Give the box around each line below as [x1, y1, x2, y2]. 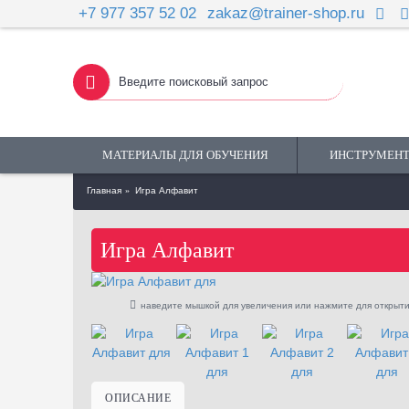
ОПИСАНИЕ [105, 392, 171, 404]
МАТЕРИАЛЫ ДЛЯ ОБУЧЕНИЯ [101, 148, 268, 162]
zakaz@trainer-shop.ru [207, 5, 364, 22]
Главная [87, 185, 121, 196]
